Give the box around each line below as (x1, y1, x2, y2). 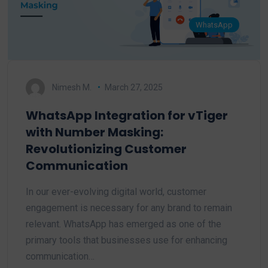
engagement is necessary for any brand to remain (26, 202, 232, 214)
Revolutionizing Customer (26, 140, 187, 157)
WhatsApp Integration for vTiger (26, 106, 228, 124)
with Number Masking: (26, 123, 163, 141)
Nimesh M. (52, 82, 92, 92)
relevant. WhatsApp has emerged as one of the (26, 218, 221, 230)
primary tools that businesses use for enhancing (26, 234, 227, 246)
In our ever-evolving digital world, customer (26, 185, 206, 197)
